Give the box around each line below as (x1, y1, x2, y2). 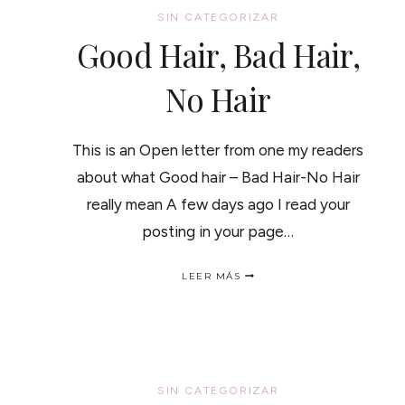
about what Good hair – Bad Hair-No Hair (76, 167, 360, 186)
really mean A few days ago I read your (86, 194, 350, 213)
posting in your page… (142, 221, 295, 240)
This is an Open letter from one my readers (72, 140, 364, 159)
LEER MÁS (182, 269, 241, 282)
